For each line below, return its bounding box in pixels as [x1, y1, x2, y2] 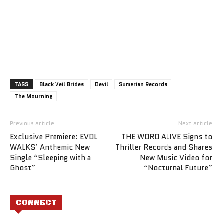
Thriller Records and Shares [115, 141, 212, 153]
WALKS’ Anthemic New [10, 141, 90, 153]
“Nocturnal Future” [144, 162, 212, 173]
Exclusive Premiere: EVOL [10, 131, 97, 142]
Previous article [10, 118, 54, 127]
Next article [178, 118, 212, 127]
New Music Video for [140, 152, 212, 163]
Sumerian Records [119, 80, 167, 88]
